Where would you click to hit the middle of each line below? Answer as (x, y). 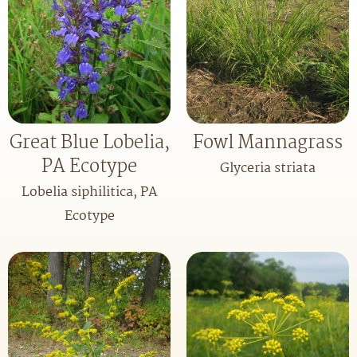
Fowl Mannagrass (268, 143)
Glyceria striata (268, 169)
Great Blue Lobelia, (89, 143)
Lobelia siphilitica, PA (89, 193)
